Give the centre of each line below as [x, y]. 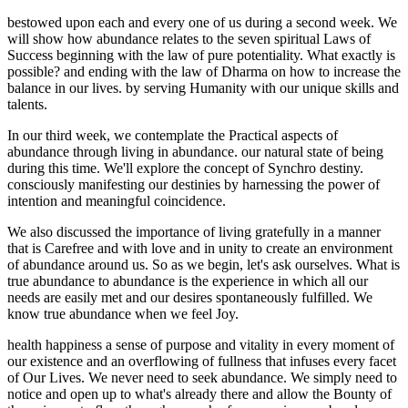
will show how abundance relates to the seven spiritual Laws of [189, 39]
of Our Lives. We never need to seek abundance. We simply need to [202, 378]
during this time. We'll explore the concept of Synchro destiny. [185, 168]
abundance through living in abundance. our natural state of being [195, 152]
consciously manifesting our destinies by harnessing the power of [194, 185]
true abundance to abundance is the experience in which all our [188, 281]
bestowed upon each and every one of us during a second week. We [202, 23]
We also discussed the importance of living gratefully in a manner [194, 232]
